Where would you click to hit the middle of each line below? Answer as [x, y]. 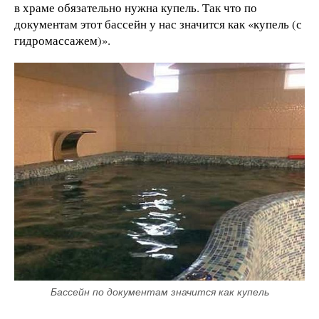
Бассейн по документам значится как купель [159, 292]
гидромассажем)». [62, 40]
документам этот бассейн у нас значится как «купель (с [158, 23]
